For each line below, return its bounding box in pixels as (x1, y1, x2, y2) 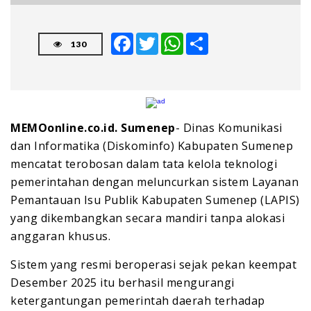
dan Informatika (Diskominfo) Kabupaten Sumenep (10, 138, 293, 154)
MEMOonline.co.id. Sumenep (10, 120, 176, 136)
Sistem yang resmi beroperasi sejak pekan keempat (10, 257, 296, 273)
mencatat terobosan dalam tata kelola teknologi (10, 156, 277, 172)
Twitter (158, 34, 178, 42)
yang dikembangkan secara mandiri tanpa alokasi (10, 210, 285, 226)
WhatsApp (183, 34, 217, 42)
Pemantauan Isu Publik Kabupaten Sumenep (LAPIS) (10, 192, 300, 208)
